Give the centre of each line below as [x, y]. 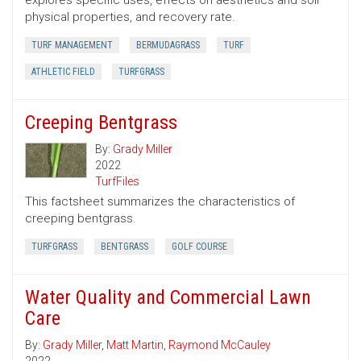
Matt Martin [135, 345]
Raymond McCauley [220, 345]
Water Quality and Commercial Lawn [168, 298]
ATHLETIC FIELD [63, 72]
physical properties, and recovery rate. [130, 17]
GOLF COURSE [199, 247]
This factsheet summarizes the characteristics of [160, 202]
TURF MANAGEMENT [72, 46]
